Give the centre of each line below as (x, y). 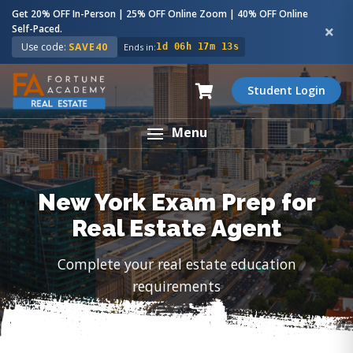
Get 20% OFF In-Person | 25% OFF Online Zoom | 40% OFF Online (160, 14)
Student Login (286, 91)
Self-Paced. (37, 29)
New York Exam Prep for (176, 202)
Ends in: (140, 47)
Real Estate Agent (176, 228)
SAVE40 (88, 47)
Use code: (45, 47)
